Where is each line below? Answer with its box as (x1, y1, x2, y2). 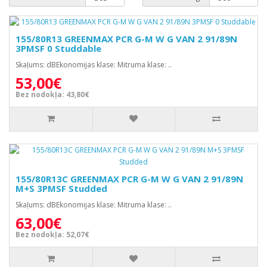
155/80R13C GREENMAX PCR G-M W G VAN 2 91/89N (15, 173, 243, 185)
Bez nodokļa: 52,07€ (15, 229, 89, 240)
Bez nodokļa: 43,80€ (15, 89, 89, 100)
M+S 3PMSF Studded (15, 182, 107, 194)
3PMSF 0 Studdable (15, 42, 101, 54)
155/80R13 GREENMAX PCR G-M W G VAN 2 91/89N (15, 33, 237, 45)
